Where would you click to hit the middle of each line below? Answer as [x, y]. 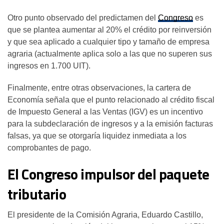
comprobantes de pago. [49, 147]
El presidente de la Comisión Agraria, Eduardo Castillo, [105, 214]
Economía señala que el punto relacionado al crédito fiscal [111, 99]
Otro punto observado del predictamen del [83, 17]
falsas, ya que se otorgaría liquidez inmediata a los [97, 135]
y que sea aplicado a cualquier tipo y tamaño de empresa [108, 41]
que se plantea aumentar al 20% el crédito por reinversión [109, 29]
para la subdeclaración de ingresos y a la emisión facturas [110, 123]
